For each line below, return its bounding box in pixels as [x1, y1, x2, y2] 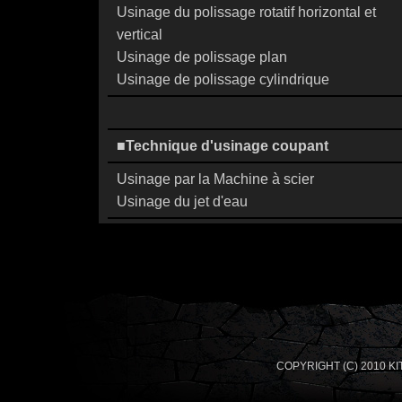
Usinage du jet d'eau [117, 194, 248, 209]
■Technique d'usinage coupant [117, 138, 328, 153]
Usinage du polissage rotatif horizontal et [117, 4, 376, 20]
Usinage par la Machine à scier [117, 171, 314, 187]
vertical [117, 27, 162, 42]
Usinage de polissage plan [117, 49, 287, 65]
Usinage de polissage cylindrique [117, 72, 329, 87]
